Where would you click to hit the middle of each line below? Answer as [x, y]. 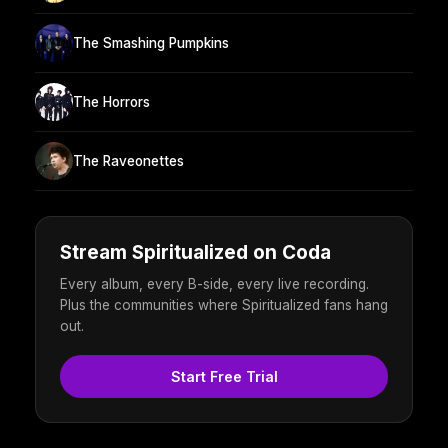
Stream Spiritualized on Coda [195, 253]
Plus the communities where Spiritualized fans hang [224, 305]
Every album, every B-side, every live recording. [214, 284]
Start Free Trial [224, 377]
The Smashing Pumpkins [151, 42]
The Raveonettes [128, 160]
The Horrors [111, 101]
